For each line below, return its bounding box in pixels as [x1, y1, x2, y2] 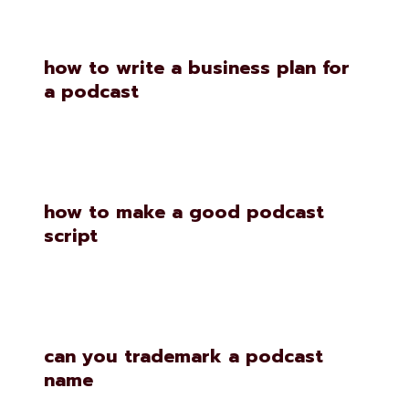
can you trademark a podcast [44, 342, 323, 370]
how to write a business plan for [44, 54, 350, 81]
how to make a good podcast [44, 198, 324, 225]
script [44, 222, 98, 249]
